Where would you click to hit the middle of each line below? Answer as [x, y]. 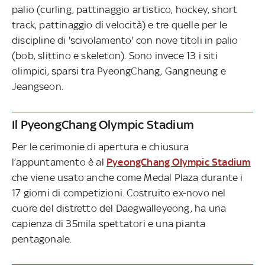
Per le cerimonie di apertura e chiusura [100, 147]
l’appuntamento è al [59, 162]
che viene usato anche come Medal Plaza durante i [127, 178]
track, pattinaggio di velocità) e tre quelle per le [120, 25]
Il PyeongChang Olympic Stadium [103, 125]
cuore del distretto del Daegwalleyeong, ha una [119, 209]
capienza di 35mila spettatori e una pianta [109, 224]
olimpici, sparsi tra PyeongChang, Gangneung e [119, 71]
